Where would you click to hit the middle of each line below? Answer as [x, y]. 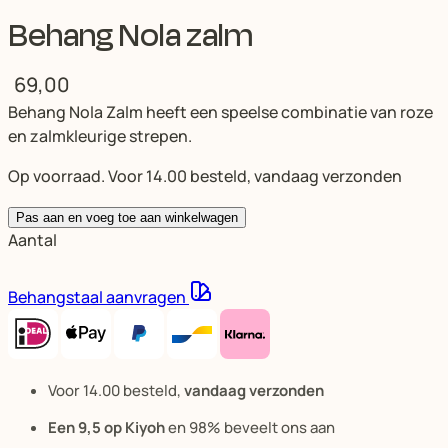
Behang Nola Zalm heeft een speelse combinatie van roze [220, 111]
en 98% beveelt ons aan [250, 427]
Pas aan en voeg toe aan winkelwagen [127, 217]
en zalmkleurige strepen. [100, 135]
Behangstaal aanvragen [98, 296]
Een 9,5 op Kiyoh [106, 427]
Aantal [32, 239]
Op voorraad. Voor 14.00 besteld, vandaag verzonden [205, 175]
